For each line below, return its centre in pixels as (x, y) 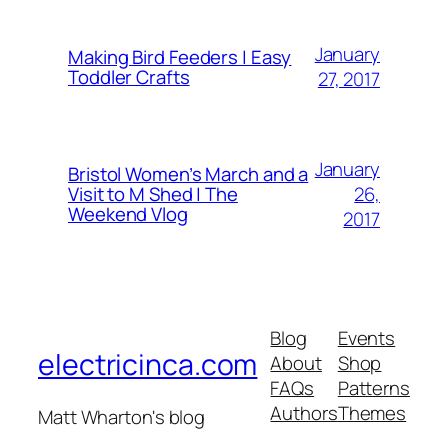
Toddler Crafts (129, 77)
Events (366, 337)
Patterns (373, 387)
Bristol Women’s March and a (188, 174)
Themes (372, 412)
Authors (304, 412)
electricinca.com (148, 365)
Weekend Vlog (128, 214)
